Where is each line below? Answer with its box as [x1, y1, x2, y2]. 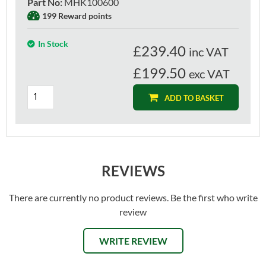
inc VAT [189, 44, 229, 59]
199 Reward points [42, 10, 112, 21]
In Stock [38, 38, 68, 49]
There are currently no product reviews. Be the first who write [8, 191, 258, 203]
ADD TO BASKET [164, 93, 224, 103]
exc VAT [189, 66, 230, 81]
